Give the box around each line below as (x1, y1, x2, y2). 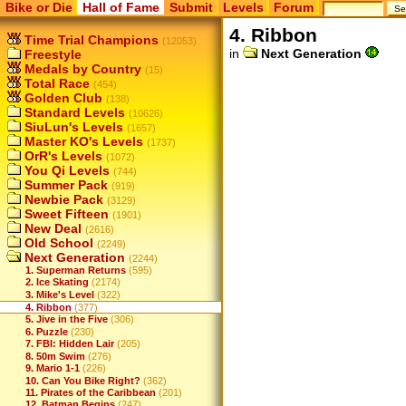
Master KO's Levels (21, 134, 143, 149)
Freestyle (21, 47, 82, 62)
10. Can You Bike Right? (25, 374, 140, 386)
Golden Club (21, 91, 102, 105)
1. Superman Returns (25, 265, 126, 275)
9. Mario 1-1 (25, 362, 80, 374)
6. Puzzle (25, 325, 68, 337)
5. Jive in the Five (25, 314, 108, 325)
